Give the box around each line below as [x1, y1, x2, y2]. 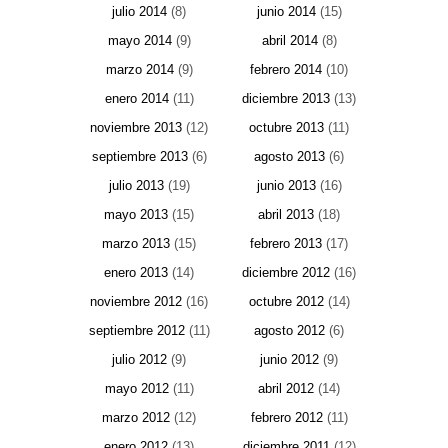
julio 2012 [112, 352, 167, 368]
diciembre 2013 [242, 91, 330, 107]
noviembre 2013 [90, 120, 182, 136]
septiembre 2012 [88, 323, 185, 339]
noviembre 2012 [90, 294, 182, 310]
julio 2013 [108, 178, 164, 194]
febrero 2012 [250, 410, 323, 426]
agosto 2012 [254, 323, 325, 339]
